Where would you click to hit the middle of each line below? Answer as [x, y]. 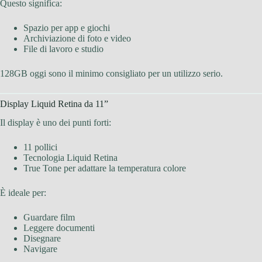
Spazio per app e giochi [67, 27]
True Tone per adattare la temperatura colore [105, 168]
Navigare [40, 249]
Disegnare [42, 239]
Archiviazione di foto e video [77, 38]
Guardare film [49, 218]
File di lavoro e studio [63, 49]
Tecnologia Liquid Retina [70, 158]
